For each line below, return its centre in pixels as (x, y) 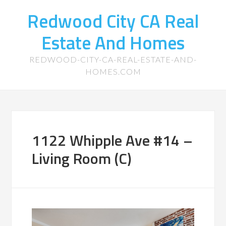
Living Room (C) (82, 158)
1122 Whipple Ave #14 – (112, 140)
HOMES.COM (113, 71)
